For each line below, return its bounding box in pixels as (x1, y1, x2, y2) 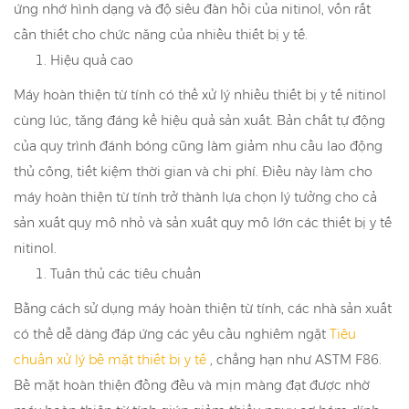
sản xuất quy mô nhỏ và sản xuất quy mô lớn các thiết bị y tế (14, 215, 392, 232)
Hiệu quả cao (50, 52, 133, 69)
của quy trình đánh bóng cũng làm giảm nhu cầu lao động (14, 138, 383, 155)
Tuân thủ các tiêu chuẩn (50, 266, 201, 283)
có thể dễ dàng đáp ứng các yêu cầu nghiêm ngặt (14, 326, 330, 343)
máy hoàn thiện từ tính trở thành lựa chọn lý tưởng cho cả (14, 189, 377, 206)
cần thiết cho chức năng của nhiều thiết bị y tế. (14, 26, 308, 44)
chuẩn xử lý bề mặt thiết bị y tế (14, 351, 210, 369)
